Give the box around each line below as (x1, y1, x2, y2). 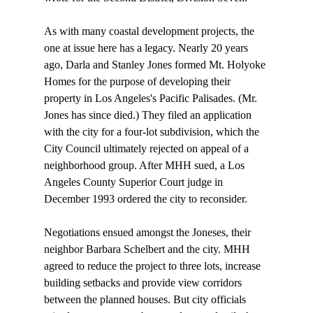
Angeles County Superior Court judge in (43, 176, 226, 189)
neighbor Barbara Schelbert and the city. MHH (43, 243, 253, 256)
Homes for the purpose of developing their (43, 75, 233, 88)
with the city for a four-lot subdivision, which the (43, 126, 262, 138)
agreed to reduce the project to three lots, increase (43, 260, 263, 272)
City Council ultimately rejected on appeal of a (43, 143, 252, 155)
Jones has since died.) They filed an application (43, 109, 254, 122)
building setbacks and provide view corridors (43, 277, 245, 289)
